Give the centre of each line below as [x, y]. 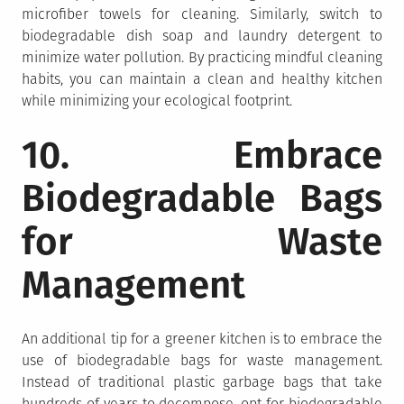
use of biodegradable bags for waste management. [202, 360]
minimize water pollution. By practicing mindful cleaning [202, 57]
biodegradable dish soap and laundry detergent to [202, 35]
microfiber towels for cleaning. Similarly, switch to [202, 14]
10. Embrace [202, 155]
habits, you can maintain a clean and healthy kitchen [202, 78]
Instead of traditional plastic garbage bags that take [202, 381]
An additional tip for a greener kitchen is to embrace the [202, 338]
